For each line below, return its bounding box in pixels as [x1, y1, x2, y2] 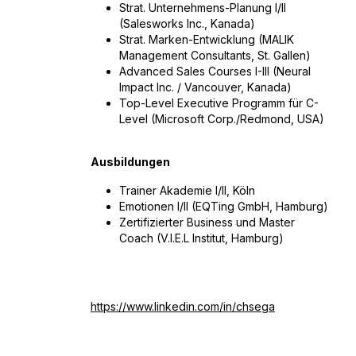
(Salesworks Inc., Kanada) [119, 17, 255, 30]
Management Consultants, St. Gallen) [119, 48, 311, 62]
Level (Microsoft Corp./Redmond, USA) [119, 112, 324, 126]
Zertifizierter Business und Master [119, 215, 295, 229]
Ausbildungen [91, 155, 170, 168]
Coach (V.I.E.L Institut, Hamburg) [119, 231, 284, 245]
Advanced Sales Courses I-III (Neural [119, 64, 311, 78]
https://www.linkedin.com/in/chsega [91, 300, 275, 313]
